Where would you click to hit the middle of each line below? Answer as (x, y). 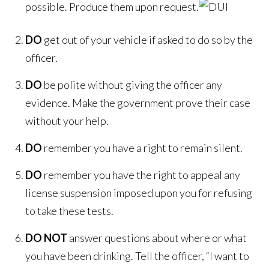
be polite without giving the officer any (132, 85)
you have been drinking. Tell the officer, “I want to (138, 256)
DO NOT (47, 238)
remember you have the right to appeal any (141, 175)
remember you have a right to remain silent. (143, 148)
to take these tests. (70, 211)
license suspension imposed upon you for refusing (139, 193)
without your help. (67, 121)
